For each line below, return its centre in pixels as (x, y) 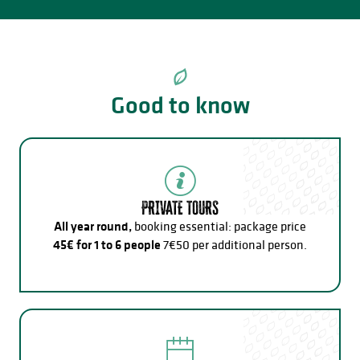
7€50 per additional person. (234, 244)
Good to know (180, 104)
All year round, (93, 226)
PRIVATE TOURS (180, 207)
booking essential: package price (219, 225)
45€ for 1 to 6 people (107, 244)
